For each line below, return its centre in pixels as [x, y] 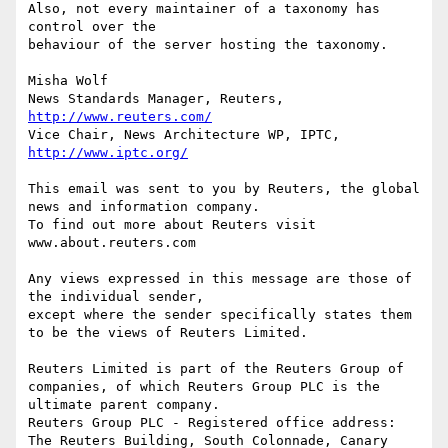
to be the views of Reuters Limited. [168, 333]
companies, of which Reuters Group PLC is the [204, 387]
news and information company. [148, 207]
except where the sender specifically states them [220, 315]
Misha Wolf [68, 81]
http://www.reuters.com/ [120, 117]
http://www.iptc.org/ [108, 153]
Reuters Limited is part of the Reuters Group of [216, 369]
